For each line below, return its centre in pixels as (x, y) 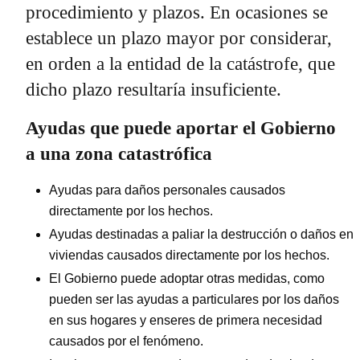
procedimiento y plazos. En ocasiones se (177, 12)
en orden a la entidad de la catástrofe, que (180, 63)
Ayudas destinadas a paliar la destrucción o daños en (201, 234)
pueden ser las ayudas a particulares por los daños (194, 299)
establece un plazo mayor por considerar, (179, 38)
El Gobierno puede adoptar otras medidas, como (187, 278)
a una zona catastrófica (119, 153)
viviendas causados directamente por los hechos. (189, 255)
